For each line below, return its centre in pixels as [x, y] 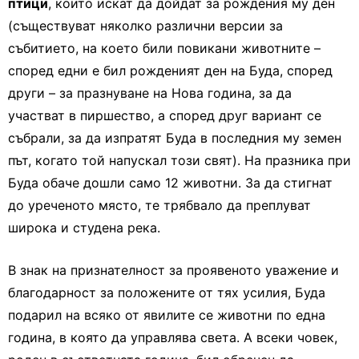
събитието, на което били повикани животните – [164, 48]
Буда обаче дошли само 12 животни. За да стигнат [170, 183]
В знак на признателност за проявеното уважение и [173, 270]
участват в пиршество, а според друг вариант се [165, 115]
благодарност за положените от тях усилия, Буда [167, 292]
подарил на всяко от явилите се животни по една [167, 315]
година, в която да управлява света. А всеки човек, [173, 337]
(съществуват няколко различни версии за [145, 26]
